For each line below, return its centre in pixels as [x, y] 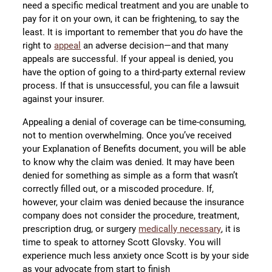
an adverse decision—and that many [155, 45]
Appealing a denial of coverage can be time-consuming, [134, 122]
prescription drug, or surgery [81, 229]
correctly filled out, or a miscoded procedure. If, [118, 189]
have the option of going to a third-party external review [134, 72]
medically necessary [180, 229]
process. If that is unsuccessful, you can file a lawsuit [131, 85]
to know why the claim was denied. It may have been [129, 162]
